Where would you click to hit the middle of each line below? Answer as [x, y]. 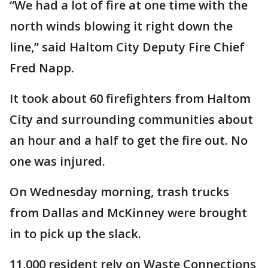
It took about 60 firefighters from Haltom [130, 98]
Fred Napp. [42, 68]
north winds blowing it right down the [121, 26]
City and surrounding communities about [131, 119]
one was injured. [57, 161]
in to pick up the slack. [75, 233]
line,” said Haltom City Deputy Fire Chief [127, 47]
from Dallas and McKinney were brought [128, 212]
